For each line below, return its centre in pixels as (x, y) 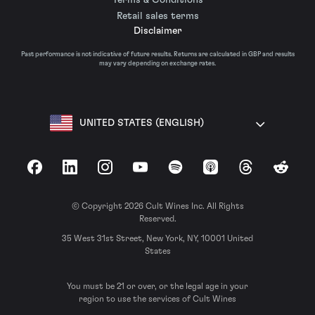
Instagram (127, 173)
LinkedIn (87, 173)
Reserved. (157, 219)
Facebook (54, 173)
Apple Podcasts (243, 173)
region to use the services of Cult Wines (157, 299)
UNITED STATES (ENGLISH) (142, 123)
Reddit (294, 173)
